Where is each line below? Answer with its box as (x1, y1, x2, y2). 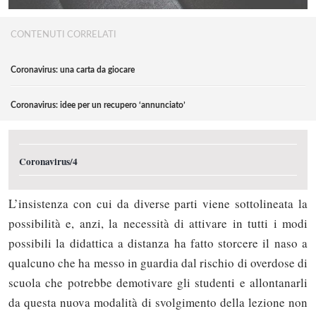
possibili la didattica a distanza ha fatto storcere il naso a (8, 235, 308, 252)
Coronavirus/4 (19, 154, 78, 169)
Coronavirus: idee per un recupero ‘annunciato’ (11, 101, 186, 110)
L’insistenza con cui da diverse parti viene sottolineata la (8, 195, 308, 212)
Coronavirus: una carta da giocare (11, 65, 135, 74)
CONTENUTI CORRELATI (11, 30, 116, 40)
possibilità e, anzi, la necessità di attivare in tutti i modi (8, 215, 308, 232)
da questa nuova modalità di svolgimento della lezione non (8, 294, 308, 311)
